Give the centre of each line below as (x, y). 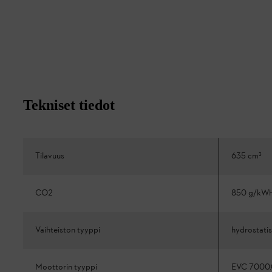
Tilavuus (50, 156)
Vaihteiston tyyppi (68, 230)
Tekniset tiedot (69, 105)
